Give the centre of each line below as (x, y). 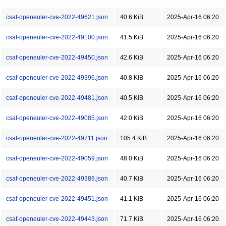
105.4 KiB (133, 138)
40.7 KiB (132, 179)
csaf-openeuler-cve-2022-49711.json (57, 138)
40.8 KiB (132, 78)
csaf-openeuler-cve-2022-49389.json (57, 179)
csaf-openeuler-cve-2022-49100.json (57, 37)
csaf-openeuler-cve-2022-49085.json (57, 118)
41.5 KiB (132, 37)
